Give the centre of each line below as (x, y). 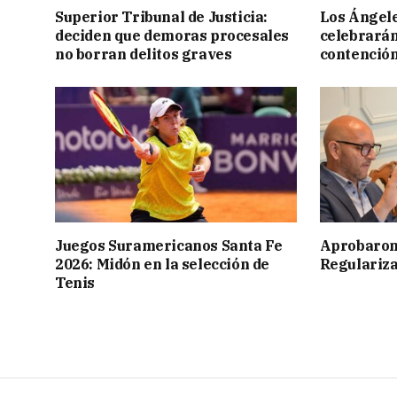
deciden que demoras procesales (172, 35)
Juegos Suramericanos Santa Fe (169, 245)
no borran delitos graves (144, 54)
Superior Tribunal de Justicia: (162, 16)
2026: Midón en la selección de (163, 264)
